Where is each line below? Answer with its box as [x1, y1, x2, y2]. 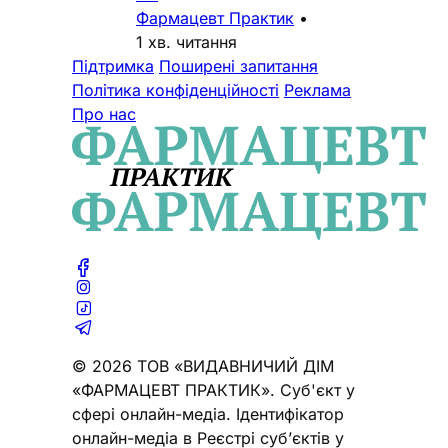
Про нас [72, 104, 136, 125]
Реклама [284, 80, 351, 101]
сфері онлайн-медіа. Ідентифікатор [72, 404, 344, 425]
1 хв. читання [136, 32, 237, 53]
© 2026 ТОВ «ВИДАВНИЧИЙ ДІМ [72, 356, 334, 377]
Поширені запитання [159, 56, 318, 77]
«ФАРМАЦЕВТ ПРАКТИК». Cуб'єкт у [72, 380, 355, 401]
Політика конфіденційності [72, 80, 279, 101]
